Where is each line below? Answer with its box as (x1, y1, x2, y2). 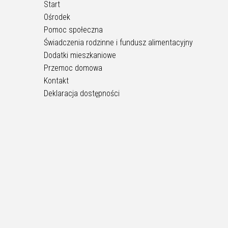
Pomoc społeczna (44, 24, 103, 35)
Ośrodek (44, 12, 70, 22)
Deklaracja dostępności (44, 88, 120, 98)
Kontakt (44, 75, 69, 85)
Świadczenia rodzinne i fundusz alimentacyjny (44, 37, 193, 47)
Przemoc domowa (44, 63, 102, 73)
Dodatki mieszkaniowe (44, 50, 116, 60)
